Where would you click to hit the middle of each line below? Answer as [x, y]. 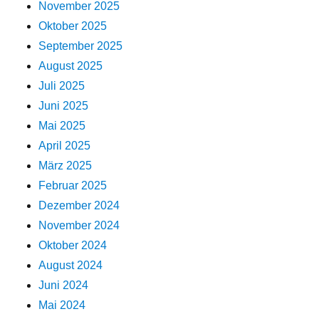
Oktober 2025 [73, 26]
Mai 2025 [62, 126]
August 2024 [71, 265]
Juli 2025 [62, 86]
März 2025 [66, 166]
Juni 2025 [64, 106]
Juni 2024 [64, 285]
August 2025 [71, 66]
